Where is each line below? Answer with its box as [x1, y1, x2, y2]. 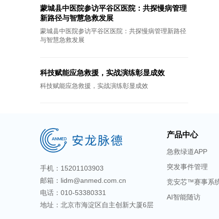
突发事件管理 [167, 163, 208, 171]
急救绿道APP [167, 148, 208, 156]
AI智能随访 [167, 193, 201, 201]
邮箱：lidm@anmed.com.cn [40, 176, 127, 185]
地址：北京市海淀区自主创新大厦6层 [40, 201, 154, 209]
